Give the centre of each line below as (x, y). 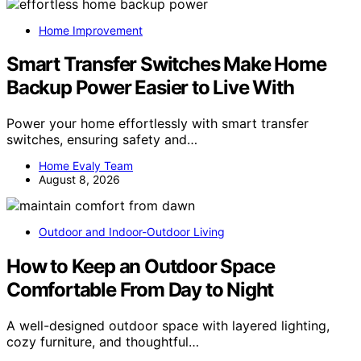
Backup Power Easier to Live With (150, 88)
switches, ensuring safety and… (102, 140)
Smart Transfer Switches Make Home (166, 64)
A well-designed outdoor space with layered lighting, (168, 326)
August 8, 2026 (79, 180)
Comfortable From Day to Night (140, 290)
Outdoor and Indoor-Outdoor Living (132, 232)
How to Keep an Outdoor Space (141, 267)
